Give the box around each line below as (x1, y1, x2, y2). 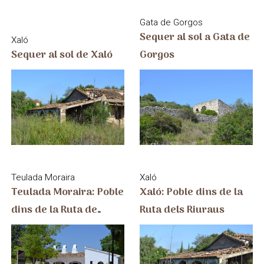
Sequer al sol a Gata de (140, 28, 250, 46)
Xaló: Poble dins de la (140, 183, 243, 201)
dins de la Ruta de (11, 201, 97, 219)
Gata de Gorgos (140, 16, 203, 28)
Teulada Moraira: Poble (11, 183, 124, 201)
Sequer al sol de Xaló (75, 46, 113, 64)
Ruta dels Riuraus (140, 201, 225, 219)
